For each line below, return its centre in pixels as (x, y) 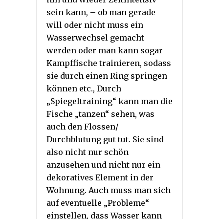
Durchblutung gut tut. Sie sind (105, 139)
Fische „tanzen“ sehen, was (100, 114)
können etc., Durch (84, 88)
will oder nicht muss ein (95, 25)
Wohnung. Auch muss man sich (109, 190)
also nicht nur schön (88, 152)
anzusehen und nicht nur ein (103, 164)
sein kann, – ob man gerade (101, 12)
